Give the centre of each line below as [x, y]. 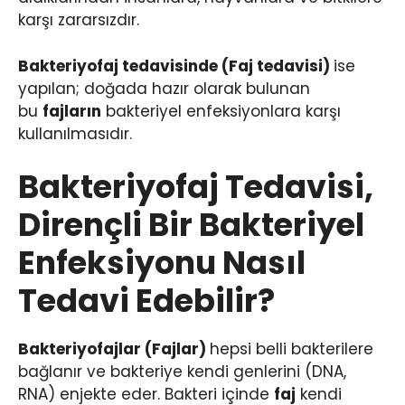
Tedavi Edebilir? [146, 301]
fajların [72, 111]
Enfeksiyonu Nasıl [162, 263]
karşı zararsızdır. [79, 20]
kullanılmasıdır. [75, 133]
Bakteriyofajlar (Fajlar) [114, 349]
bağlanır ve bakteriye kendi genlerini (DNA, [182, 372]
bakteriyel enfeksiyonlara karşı [221, 111]
